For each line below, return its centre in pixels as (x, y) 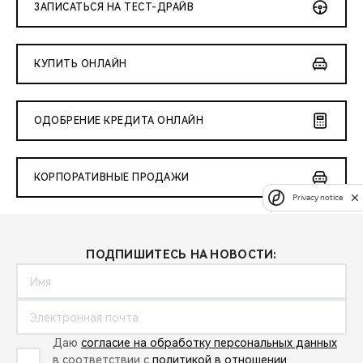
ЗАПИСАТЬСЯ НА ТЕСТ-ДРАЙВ (114, 8)
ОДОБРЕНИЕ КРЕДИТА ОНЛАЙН (119, 121)
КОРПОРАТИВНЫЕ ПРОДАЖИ (112, 178)
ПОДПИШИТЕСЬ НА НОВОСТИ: (181, 255)
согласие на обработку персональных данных (209, 343)
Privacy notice (318, 198)
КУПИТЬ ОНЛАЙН (81, 64)
